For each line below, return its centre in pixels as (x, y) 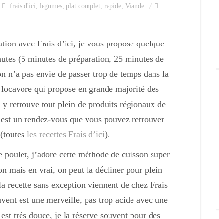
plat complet (83, 6)
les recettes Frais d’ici (66, 134)
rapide (113, 6)
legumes (51, 6)
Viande (135, 6)
